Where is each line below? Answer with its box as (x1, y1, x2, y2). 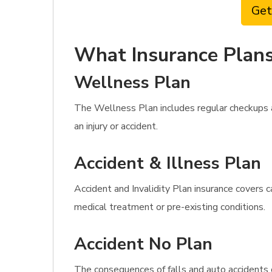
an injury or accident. (74, 120, 158, 133)
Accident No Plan (74, 233, 212, 256)
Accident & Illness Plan (74, 152, 261, 175)
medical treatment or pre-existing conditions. (74, 200, 265, 214)
